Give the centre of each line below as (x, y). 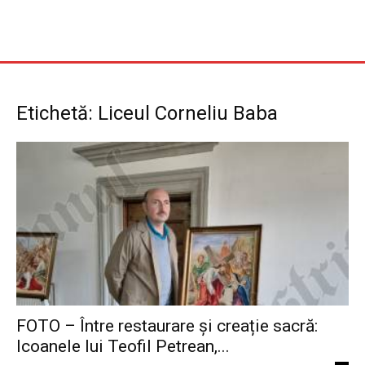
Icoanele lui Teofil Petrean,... (123, 347)
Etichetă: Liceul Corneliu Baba (147, 113)
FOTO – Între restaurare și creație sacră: (167, 326)
